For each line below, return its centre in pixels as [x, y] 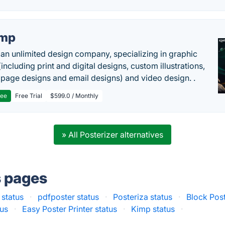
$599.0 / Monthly [75, 96]
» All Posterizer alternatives [112, 135]
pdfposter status [69, 197]
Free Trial [29, 96]
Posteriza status [143, 197]
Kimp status [153, 209]
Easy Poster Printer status [70, 209]
